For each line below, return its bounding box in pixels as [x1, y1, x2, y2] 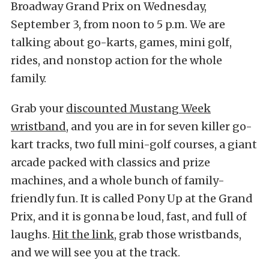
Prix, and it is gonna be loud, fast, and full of [11, 210, 247, 224]
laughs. [11, 228, 52, 242]
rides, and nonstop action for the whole [11, 53, 222, 68]
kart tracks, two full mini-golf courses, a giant [11, 138, 257, 152]
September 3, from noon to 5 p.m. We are [11, 17, 225, 32]
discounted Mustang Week [66, 101, 211, 116]
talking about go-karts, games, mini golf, [11, 35, 232, 50]
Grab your [11, 101, 66, 116]
